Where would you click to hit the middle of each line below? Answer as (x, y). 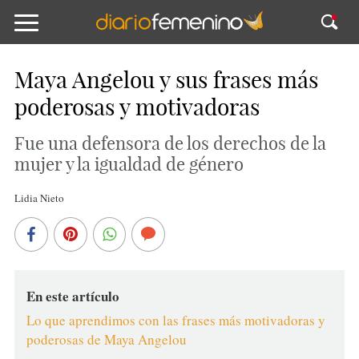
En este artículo (73, 296)
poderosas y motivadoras (137, 107)
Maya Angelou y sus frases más (166, 80)
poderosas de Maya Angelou (109, 339)
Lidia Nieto (39, 198)
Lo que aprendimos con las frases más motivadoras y (175, 320)
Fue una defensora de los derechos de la (170, 143)
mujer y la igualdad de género (129, 164)
